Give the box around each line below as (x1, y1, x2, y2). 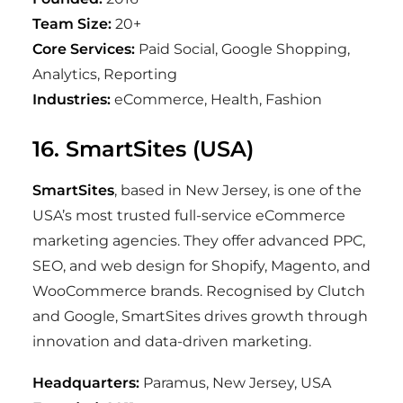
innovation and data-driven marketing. (32, 333, 311, 350)
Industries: (32, 91, 111, 108)
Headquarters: (32, 374, 139, 391)
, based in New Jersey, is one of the (114, 182, 362, 199)
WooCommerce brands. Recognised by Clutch (32, 282, 365, 300)
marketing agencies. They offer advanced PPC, (32, 232, 365, 249)
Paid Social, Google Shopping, (135, 40, 350, 58)
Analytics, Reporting (32, 66, 177, 83)
